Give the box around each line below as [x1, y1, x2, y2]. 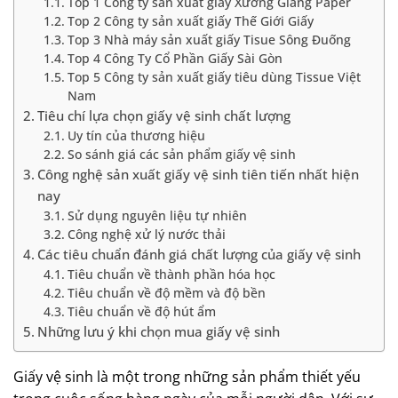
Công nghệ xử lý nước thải [67, 226, 226, 243]
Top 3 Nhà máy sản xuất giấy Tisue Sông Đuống [67, 31, 351, 48]
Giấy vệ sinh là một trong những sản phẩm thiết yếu [13, 367, 361, 386]
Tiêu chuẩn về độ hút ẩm [67, 303, 216, 320]
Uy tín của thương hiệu [67, 127, 205, 144]
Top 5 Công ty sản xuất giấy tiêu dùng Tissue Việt [67, 68, 361, 85]
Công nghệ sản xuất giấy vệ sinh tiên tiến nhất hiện [37, 165, 360, 183]
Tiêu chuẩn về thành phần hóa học [67, 266, 275, 283]
